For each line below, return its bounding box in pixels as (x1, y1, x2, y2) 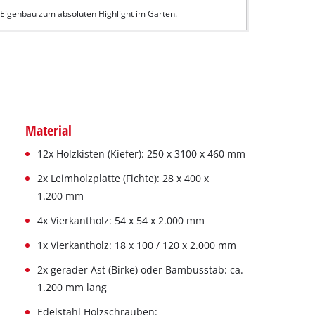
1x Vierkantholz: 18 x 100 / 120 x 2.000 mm (37, 238, 236, 252)
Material (25, 120, 72, 140)
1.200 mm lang (37, 280, 107, 294)
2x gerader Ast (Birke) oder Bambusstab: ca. (37, 262, 243, 276)
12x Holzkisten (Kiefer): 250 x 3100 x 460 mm (37, 146, 245, 160)
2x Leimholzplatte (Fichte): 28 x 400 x (37, 171, 209, 185)
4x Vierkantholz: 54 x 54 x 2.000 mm (37, 213, 205, 227)
